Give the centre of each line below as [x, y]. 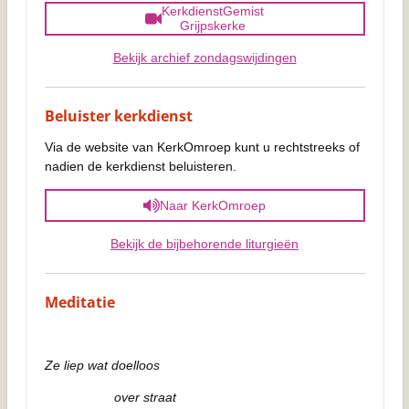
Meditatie [79, 303]
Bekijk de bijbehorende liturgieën [204, 244]
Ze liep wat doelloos [102, 366]
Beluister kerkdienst [118, 115]
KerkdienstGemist [212, 11]
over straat [110, 398]
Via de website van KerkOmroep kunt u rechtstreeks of [202, 147]
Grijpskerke [212, 26]
